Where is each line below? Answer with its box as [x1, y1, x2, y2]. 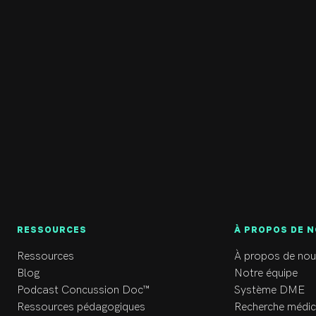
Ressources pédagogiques [17, 300, 146, 315]
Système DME [233, 284, 305, 298]
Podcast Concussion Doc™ [17, 284, 150, 298]
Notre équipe [233, 267, 298, 281]
